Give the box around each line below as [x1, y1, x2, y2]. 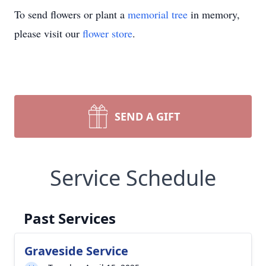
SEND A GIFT [115, 109, 180, 123]
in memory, [188, 7, 240, 21]
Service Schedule [50, 163, 216, 192]
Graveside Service [24, 243, 128, 259]
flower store [83, 26, 132, 40]
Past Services [24, 208, 116, 228]
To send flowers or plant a [14, 7, 128, 21]
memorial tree [128, 7, 188, 21]
